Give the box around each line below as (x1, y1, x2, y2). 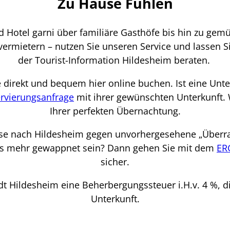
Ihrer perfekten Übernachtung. (49, 104, 181, 117)
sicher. (101, 155, 129, 168)
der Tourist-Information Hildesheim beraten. (17, 53, 213, 66)
